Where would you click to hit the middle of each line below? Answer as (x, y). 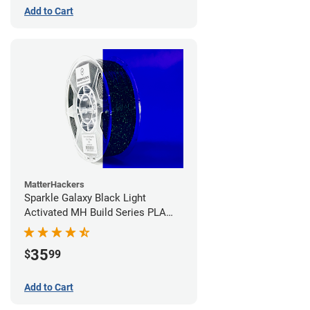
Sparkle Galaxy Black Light (85, 198)
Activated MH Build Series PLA (95, 212)
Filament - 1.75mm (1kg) (80, 227)
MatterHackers (54, 184)
